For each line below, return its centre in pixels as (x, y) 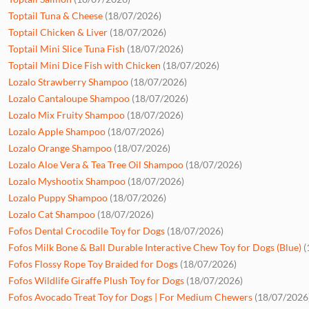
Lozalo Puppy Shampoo (58, 197)
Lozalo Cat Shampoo (52, 214)
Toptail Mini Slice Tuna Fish (67, 48)
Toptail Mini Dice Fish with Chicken (84, 65)
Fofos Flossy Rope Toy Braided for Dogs (93, 263)
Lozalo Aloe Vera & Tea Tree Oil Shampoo (96, 164)
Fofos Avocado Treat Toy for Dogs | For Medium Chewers (130, 297)
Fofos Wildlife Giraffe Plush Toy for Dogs (96, 280)
